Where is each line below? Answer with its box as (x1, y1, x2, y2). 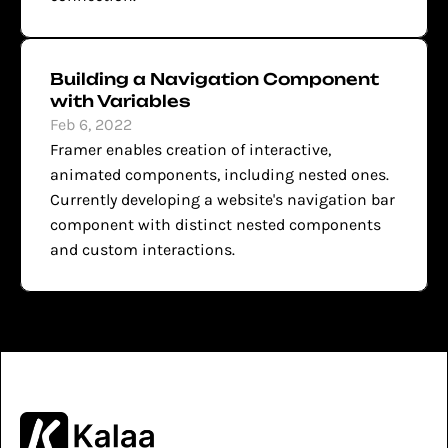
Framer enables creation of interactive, (50, 140, 331, 159)
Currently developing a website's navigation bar (50, 190, 395, 209)
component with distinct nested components (50, 215, 381, 234)
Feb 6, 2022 (50, 115, 132, 134)
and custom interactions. (50, 240, 235, 259)
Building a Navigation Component (50, 69, 379, 89)
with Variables (50, 91, 191, 111)
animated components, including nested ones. (50, 165, 389, 184)
